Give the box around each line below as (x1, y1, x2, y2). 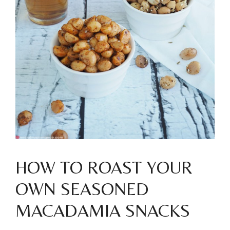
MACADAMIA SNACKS (15, 200, 190, 221)
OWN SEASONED (15, 178, 149, 199)
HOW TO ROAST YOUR (15, 157, 193, 178)
